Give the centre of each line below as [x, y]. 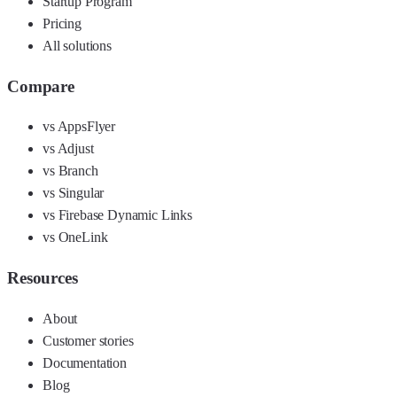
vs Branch [70, 171]
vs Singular [74, 193]
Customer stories [88, 340]
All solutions [77, 45]
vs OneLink [75, 237]
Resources [43, 278]
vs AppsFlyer [79, 127]
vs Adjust [68, 149]
